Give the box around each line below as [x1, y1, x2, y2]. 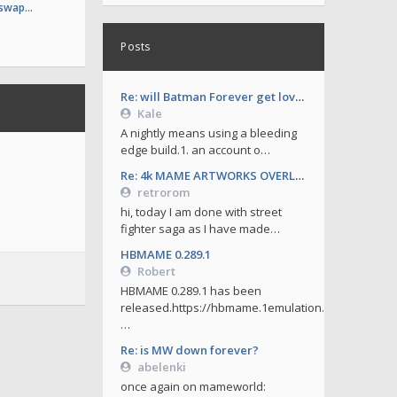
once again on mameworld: [121, 378, 266, 394]
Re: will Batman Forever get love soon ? [121, 89, 295, 105]
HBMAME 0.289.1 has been [121, 283, 261, 299]
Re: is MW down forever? [121, 342, 259, 358]
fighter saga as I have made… [121, 221, 280, 237]
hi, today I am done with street [121, 204, 282, 220]
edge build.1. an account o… [121, 142, 270, 158]
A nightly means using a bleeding [121, 125, 297, 141]
